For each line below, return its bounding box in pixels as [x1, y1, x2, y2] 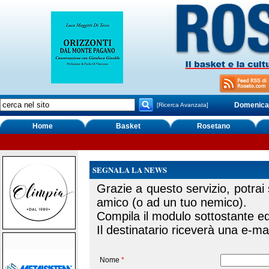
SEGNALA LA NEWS [92, 164, 167, 175]
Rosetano [196, 122, 230, 130]
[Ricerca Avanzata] [157, 101, 208, 108]
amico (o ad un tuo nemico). [96, 196, 247, 209]
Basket [115, 122, 141, 130]
